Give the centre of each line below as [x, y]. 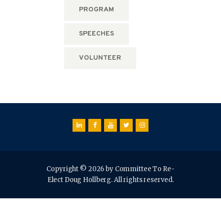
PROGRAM [96, 10]
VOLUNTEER [100, 58]
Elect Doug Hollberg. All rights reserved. [110, 180]
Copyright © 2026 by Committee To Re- [110, 169]
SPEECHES [96, 34]
